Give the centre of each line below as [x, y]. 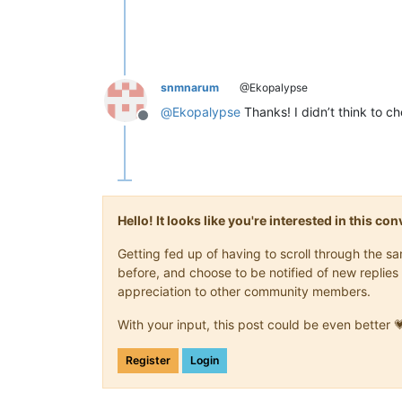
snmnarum [190, 87]
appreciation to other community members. [244, 291]
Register [148, 360]
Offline [164, 124]
